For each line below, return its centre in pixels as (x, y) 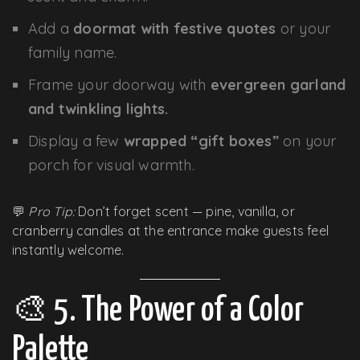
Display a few (76, 141)
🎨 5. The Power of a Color (158, 311)
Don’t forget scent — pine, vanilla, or (185, 211)
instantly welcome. (68, 250)
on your (307, 141)
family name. (73, 52)
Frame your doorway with (119, 84)
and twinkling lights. (98, 108)
